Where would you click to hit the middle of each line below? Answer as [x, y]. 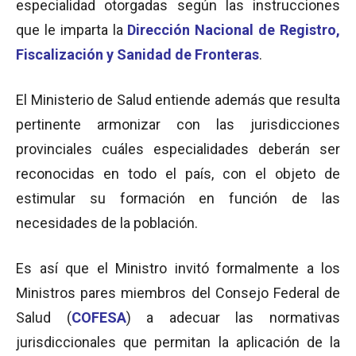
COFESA [99, 317]
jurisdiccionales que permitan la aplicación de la [178, 342]
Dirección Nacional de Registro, [232, 30]
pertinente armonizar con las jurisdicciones [178, 124]
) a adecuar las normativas [233, 317]
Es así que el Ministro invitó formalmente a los [178, 268]
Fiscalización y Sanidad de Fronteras [137, 54]
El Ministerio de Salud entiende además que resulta [178, 100]
